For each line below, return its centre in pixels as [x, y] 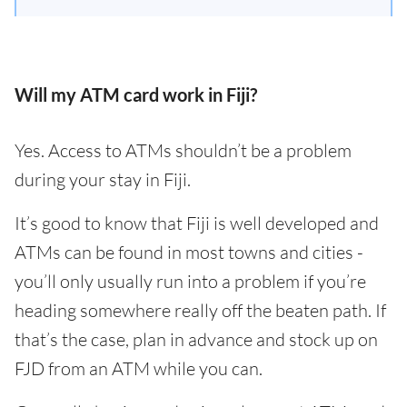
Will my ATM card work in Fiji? [136, 94]
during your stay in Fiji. [103, 179]
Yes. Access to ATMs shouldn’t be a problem [183, 150]
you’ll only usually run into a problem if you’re [190, 281]
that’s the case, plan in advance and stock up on [196, 339]
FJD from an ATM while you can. [139, 368]
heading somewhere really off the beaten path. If [200, 310]
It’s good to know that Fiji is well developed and [197, 223]
